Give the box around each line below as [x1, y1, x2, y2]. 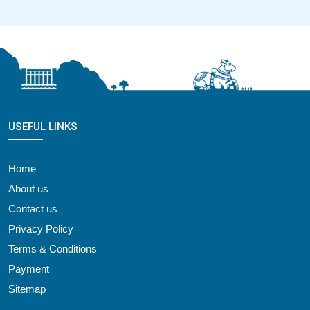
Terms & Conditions [8, 242, 97, 255]
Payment [8, 262, 49, 275]
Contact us [8, 202, 57, 215]
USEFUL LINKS [8, 120, 77, 133]
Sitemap [8, 282, 46, 295]
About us [8, 182, 48, 194]
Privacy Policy [8, 222, 73, 235]
